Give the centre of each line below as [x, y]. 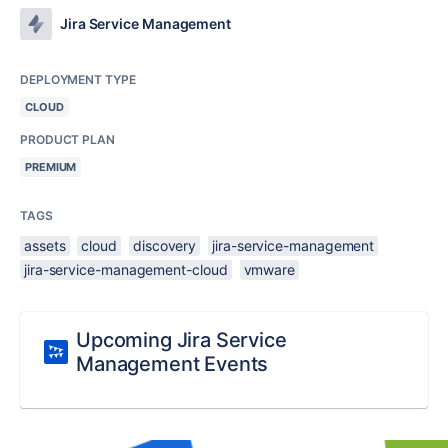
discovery [164, 245]
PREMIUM [51, 167]
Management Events [172, 364]
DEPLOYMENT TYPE [78, 79]
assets [45, 245]
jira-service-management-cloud [126, 269]
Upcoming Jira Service [181, 340]
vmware [269, 269]
